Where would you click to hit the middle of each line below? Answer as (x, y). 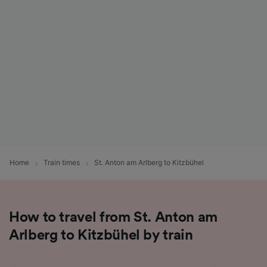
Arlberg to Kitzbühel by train (101, 235)
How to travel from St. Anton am (113, 217)
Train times (62, 163)
